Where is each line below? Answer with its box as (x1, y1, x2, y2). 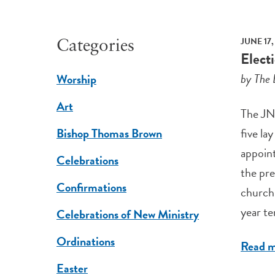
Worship (56, 70, 96, 89)
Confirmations (56, 178, 126, 197)
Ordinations (56, 232, 115, 251)
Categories (56, 38, 134, 56)
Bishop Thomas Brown (56, 124, 162, 143)
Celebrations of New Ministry (56, 205, 199, 224)
